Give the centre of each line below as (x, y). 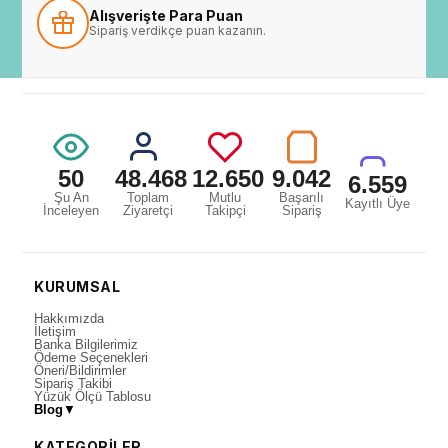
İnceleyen (71, 210)
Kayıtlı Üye (377, 203)
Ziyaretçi (148, 210)
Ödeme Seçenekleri (91, 357)
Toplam (148, 197)
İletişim (55, 331)
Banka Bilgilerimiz (86, 344)
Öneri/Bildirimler (80, 370)
